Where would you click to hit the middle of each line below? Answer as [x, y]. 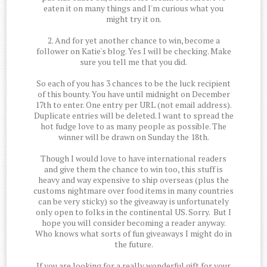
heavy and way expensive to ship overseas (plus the [133, 180]
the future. [133, 244]
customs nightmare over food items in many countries [133, 191]
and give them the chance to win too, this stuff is [133, 169]
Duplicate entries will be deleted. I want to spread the [133, 116]
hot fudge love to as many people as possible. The [133, 126]
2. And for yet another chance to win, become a [133, 41]
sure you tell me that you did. [133, 62]
